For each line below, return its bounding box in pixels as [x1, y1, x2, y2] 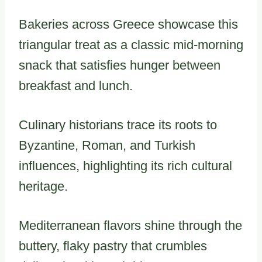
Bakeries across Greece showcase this [19, 16, 238, 32]
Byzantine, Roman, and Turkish [19, 137, 195, 153]
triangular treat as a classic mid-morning [19, 37, 243, 52]
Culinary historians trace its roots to [19, 117, 217, 132]
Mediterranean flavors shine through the [19, 218, 242, 233]
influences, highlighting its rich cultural [19, 158, 232, 173]
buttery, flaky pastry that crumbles [19, 238, 207, 253]
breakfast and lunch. [19, 78, 133, 93]
